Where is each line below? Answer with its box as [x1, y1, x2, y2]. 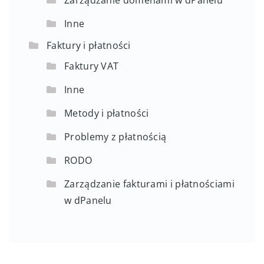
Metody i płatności [64, 107, 149, 120]
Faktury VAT [64, 60, 119, 73]
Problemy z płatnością [64, 130, 167, 144]
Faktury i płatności [47, 39, 131, 52]
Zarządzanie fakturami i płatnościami [64, 177, 235, 191]
